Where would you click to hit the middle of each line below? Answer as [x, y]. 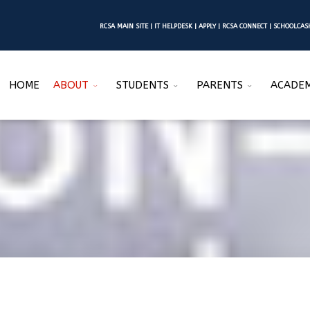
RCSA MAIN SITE [124, 26]
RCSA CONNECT [245, 26]
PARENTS [220, 85]
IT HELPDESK [172, 26]
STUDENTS [143, 85]
